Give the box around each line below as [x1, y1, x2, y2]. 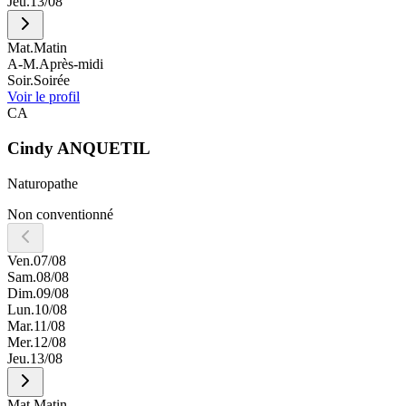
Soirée [34, 72, 70, 89]
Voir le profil [7, 89, 80, 105]
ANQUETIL [57, 139, 150, 159]
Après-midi [39, 56, 103, 72]
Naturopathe [7, 175, 78, 191]
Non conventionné [7, 206, 113, 222]
